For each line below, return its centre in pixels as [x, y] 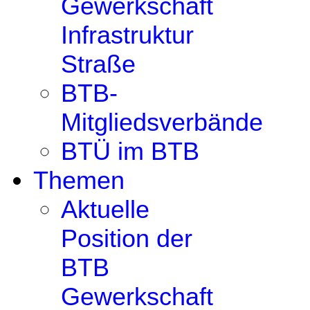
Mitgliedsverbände [162, 122]
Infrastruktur [127, 35]
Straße [98, 64]
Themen [79, 180]
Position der [127, 238]
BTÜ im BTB [130, 151]
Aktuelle [105, 209]
